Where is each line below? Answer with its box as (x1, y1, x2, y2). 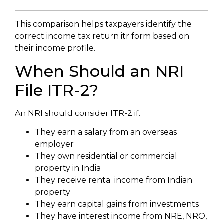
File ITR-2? (15, 80, 98, 100)
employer (35, 139, 74, 149)
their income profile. (15, 43, 95, 53)
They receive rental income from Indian (35, 175, 192, 185)
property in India (35, 163, 101, 173)
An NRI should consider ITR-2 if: (15, 108, 140, 118)
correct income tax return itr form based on (15, 31, 189, 41)
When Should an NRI (15, 61, 184, 81)
